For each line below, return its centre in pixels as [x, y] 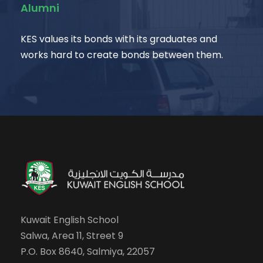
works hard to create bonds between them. [122, 55]
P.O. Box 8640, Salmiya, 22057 [88, 252]
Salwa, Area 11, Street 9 [72, 236]
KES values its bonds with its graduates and [119, 39]
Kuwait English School [70, 220]
